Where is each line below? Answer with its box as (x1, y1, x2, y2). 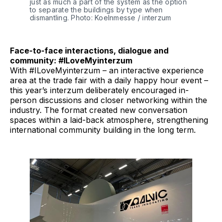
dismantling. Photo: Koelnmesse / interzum (30, 13, 173, 22)
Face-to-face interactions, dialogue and (10, 45, 168, 55)
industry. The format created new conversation (10, 105, 187, 115)
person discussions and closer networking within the (10, 95, 207, 105)
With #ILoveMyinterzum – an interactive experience (10, 65, 204, 75)
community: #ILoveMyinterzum (10, 55, 132, 65)
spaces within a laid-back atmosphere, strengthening (10, 114, 208, 125)
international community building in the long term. (10, 124, 198, 135)
